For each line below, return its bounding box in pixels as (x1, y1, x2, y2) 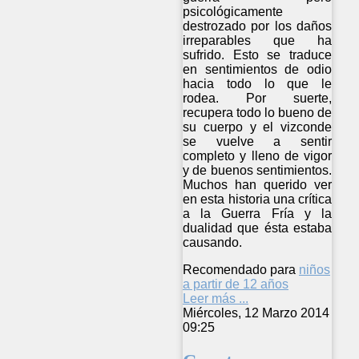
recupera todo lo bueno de (183, 105, 333, 119)
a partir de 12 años (183, 276, 288, 291)
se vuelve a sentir (183, 134, 333, 148)
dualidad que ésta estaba (183, 220, 333, 235)
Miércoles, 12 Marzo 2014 (183, 305, 329, 320)
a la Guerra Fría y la (183, 206, 333, 220)
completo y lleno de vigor (183, 148, 333, 163)
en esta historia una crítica (183, 192, 333, 206)
